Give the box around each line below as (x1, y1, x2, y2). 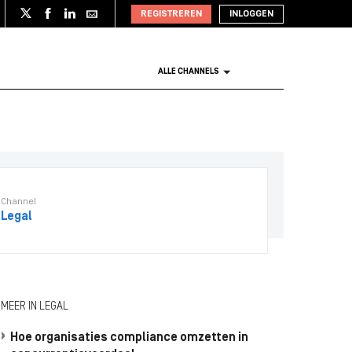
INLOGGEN (229, 9, 273, 19)
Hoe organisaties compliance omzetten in (10, 332, 248, 344)
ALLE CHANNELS (158, 68, 219, 76)
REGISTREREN (141, 9, 202, 19)
